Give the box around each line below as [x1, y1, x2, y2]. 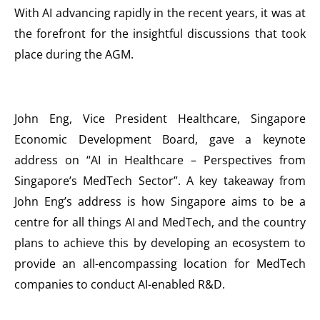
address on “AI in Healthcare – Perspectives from [14, 152, 306, 169]
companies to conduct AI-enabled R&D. [14, 276, 228, 293]
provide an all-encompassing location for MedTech [14, 256, 306, 272]
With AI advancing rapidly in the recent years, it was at [14, 5, 306, 21]
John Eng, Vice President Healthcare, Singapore [14, 111, 306, 127]
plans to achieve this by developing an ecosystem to [14, 235, 306, 251]
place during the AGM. [14, 46, 136, 63]
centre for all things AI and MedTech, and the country [14, 214, 306, 231]
